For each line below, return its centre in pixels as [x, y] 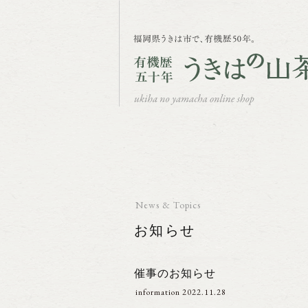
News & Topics [168, 205]
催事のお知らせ [175, 273]
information [158, 292]
